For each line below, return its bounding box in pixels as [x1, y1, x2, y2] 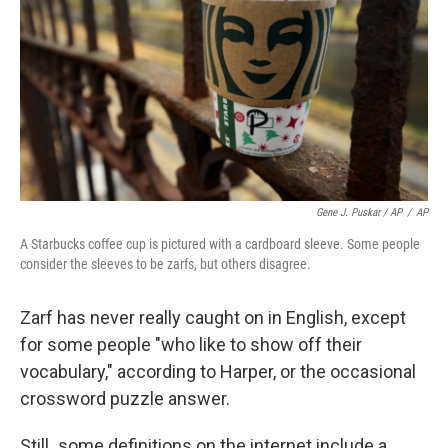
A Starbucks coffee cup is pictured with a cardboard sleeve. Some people [20, 236, 420, 252]
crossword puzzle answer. [20, 388, 230, 409]
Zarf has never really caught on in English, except [20, 307, 406, 328]
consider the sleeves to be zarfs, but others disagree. [20, 256, 311, 272]
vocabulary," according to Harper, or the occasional [20, 361, 416, 382]
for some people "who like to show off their [20, 334, 362, 355]
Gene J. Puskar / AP [316, 206, 402, 219]
